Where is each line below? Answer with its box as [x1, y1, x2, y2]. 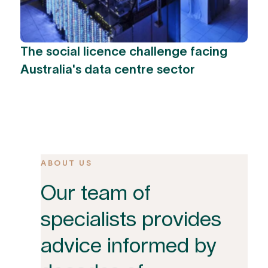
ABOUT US [41, 159, 93, 168]
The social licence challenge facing [20, 44, 228, 58]
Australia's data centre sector [20, 62, 196, 76]
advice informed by [41, 236, 217, 257]
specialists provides [41, 210, 222, 231]
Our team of [41, 184, 151, 205]
